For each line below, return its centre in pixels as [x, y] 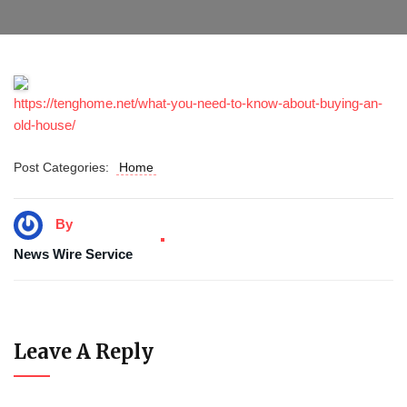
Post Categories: [65, 167]
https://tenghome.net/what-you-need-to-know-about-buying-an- [198, 103]
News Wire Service [73, 254]
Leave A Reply [84, 352]
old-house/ [45, 125]
